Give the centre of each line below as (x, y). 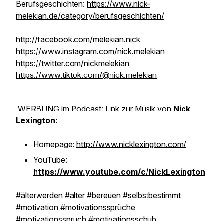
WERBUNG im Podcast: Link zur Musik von (94, 109)
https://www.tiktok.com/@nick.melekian (86, 75)
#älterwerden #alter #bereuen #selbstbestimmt (98, 195)
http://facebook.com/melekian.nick (78, 39)
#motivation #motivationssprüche (75, 207)
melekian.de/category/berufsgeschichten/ (90, 16)
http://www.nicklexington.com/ (131, 144)
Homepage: (55, 144)
